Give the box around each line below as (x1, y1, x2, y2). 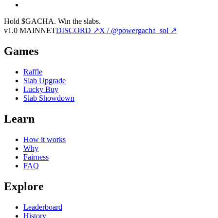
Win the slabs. (58, 17, 101, 26)
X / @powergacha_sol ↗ (99, 26, 177, 35)
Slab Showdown (23, 93, 74, 102)
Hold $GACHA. (4, 17, 56, 26)
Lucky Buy (23, 85, 58, 93)
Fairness (23, 152, 49, 161)
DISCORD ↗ (56, 26, 99, 35)
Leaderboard (23, 202, 62, 211)
